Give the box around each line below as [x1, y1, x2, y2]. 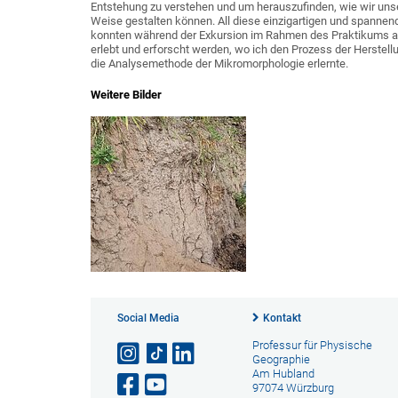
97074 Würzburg [251, 380, 334, 394]
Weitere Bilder [91, 87, 162, 101]
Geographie [251, 352, 310, 366]
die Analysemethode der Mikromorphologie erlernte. [91, 57, 348, 70]
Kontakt [262, 311, 301, 324]
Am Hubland [251, 366, 314, 380]
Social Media [117, 311, 179, 324]
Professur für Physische [251, 338, 372, 352]
